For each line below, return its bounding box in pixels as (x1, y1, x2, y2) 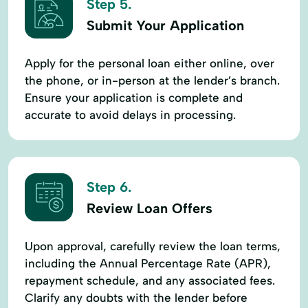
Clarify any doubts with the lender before (25, 290, 247, 305)
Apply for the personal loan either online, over (25, 56, 274, 70)
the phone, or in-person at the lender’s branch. (25, 73, 280, 87)
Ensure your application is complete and (25, 90, 243, 104)
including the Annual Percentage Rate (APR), (25, 256, 271, 270)
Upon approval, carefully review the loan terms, (25, 239, 280, 253)
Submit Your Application (87, 17, 244, 34)
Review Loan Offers (87, 200, 212, 217)
